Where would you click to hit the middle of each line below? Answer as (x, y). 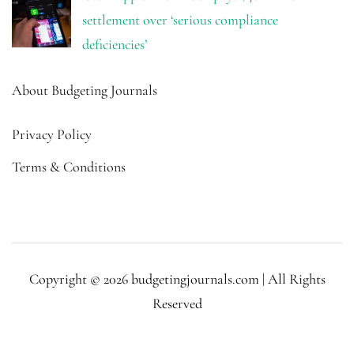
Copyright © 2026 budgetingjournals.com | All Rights (177, 279)
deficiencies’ (114, 45)
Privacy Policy (52, 135)
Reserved (177, 304)
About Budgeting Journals (85, 90)
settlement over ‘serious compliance (180, 20)
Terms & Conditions (69, 167)
